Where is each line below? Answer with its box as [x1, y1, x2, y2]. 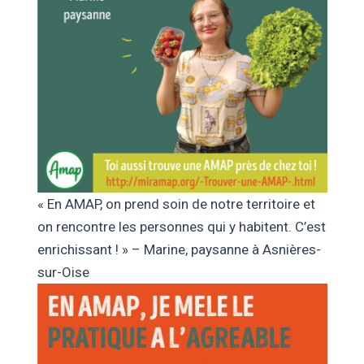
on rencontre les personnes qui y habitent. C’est [37, 218, 326, 235]
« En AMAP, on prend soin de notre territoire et [37, 195, 315, 212]
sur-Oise [37, 263, 89, 280]
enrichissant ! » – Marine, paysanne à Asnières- [37, 240, 321, 258]
